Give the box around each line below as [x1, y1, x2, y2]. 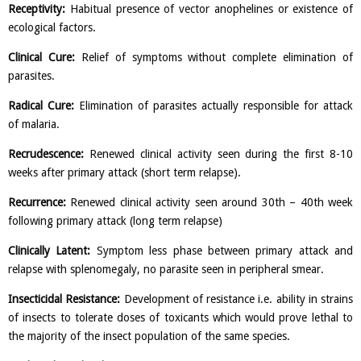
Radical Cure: [8, 99, 74, 113]
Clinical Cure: [8, 51, 75, 64]
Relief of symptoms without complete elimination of [74, 51, 353, 64]
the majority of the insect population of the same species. [8, 330, 290, 343]
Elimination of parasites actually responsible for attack [74, 99, 353, 113]
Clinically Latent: [8, 244, 91, 258]
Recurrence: [8, 196, 66, 210]
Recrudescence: [8, 147, 84, 161]
